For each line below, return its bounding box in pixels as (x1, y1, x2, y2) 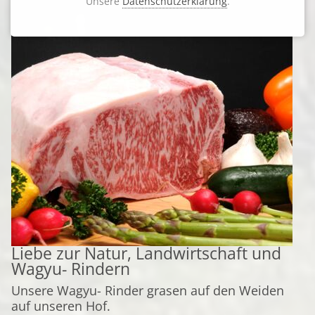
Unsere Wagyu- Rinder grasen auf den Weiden (11, 282, 284, 299)
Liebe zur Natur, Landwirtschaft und (11, 243, 281, 264)
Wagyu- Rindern (11, 258, 130, 280)
